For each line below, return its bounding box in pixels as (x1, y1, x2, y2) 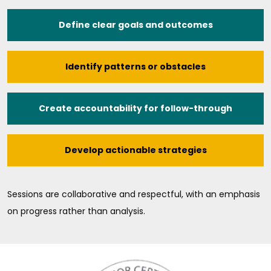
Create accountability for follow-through (39, 102, 232, 114)
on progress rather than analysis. (7, 204, 145, 217)
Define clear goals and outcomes (58, 18, 213, 31)
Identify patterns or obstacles (65, 60, 206, 73)
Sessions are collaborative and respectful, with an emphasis (7, 188, 260, 200)
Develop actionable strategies (64, 143, 207, 156)
